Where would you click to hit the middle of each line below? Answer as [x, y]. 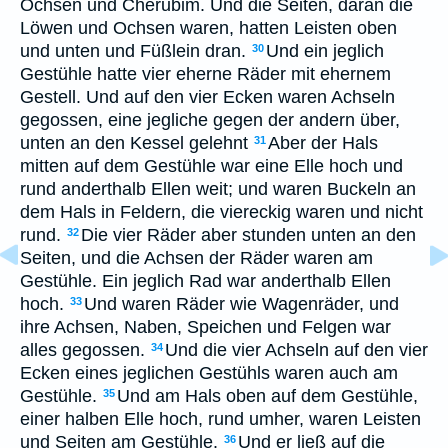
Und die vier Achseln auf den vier [296, 350]
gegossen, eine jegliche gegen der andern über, [210, 120]
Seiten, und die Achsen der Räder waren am [196, 258]
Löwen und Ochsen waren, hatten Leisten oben [208, 28]
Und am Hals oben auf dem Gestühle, [267, 396]
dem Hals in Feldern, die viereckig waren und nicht [221, 212]
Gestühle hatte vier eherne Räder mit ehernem [205, 74]
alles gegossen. [82, 350]
